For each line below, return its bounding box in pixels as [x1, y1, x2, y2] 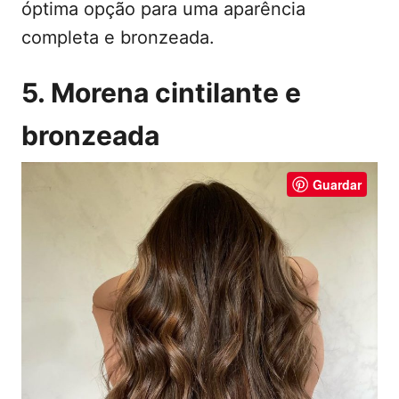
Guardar [313, 175, 362, 194]
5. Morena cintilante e [21, 77, 301, 110]
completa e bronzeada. [21, 27, 215, 49]
